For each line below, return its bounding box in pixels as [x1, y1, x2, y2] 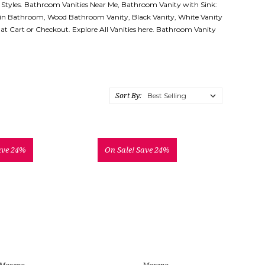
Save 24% [136, 144, 170, 155]
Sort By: [115, 91, 141, 101]
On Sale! [105, 144, 137, 155]
